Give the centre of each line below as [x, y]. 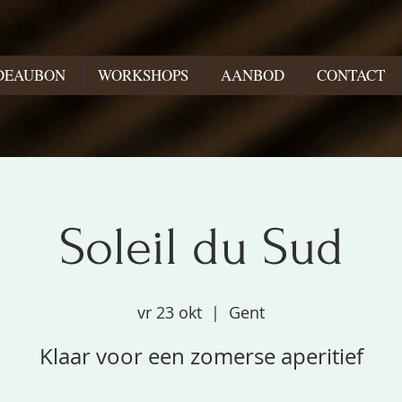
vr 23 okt [170, 312]
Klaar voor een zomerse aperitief [201, 356]
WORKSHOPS [143, 75]
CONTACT [350, 75]
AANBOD [252, 75]
